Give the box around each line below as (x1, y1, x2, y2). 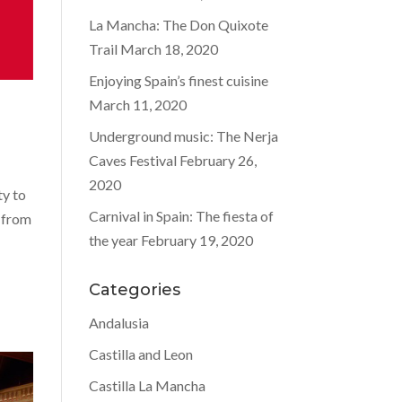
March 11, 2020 (88, 96, 187, 113)
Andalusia (88, 314, 149, 331)
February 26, (179, 152, 257, 169)
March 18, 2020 (119, 40, 218, 57)
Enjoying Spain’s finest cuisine (88, 72, 268, 89)
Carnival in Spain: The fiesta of (88, 207, 274, 224)
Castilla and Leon (88, 345, 193, 363)
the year (88, 232, 138, 249)
